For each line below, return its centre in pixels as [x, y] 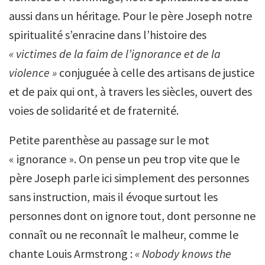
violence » [33, 72]
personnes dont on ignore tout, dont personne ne [132, 216]
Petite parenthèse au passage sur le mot [109, 140]
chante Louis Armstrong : [72, 253]
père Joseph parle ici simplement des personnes [129, 178]
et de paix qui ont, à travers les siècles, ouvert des [130, 91]
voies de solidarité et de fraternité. [94, 110]
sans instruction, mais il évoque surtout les [113, 197]
